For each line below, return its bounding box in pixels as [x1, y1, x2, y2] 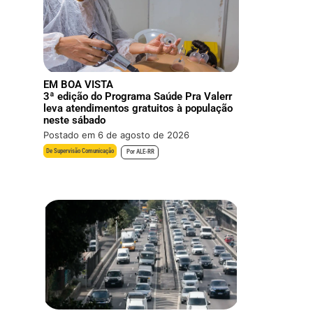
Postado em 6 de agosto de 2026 [43, 129, 190, 141]
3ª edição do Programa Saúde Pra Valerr [43, 90, 233, 103]
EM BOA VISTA [43, 78, 114, 92]
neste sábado [43, 114, 106, 127]
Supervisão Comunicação [54, 147, 115, 155]
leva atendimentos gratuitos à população [43, 102, 233, 115]
